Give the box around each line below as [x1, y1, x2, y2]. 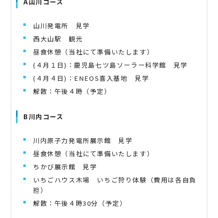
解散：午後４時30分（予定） [33, 198, 127, 208]
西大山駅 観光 [33, 34, 83, 43]
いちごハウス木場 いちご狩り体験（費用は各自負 [33, 175, 197, 184]
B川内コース [23, 111, 64, 121]
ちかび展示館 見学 [33, 162, 97, 171]
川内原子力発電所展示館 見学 [33, 135, 133, 145]
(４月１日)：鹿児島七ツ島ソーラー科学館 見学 [33, 60, 188, 70]
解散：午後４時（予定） [33, 86, 111, 96]
